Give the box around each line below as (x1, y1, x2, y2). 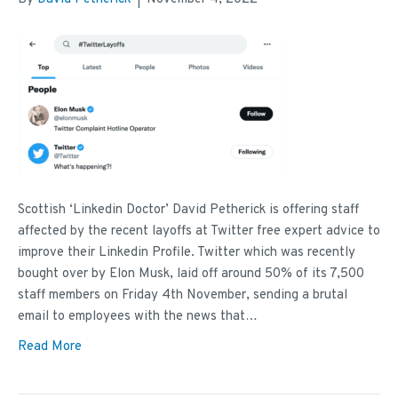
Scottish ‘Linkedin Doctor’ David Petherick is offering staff (18, 202, 359, 219)
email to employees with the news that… (18, 308, 258, 326)
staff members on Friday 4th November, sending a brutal (18, 287, 347, 305)
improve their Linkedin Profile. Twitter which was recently (18, 244, 355, 262)
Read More (18, 338, 82, 356)
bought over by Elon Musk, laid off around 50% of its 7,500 (18, 266, 364, 283)
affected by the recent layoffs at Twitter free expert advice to (18, 223, 380, 241)
